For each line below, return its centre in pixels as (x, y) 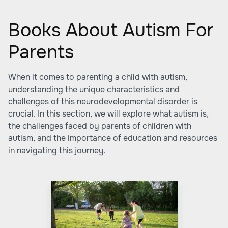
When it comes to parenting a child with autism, (98, 77)
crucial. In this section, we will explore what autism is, (108, 114)
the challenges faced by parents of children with (100, 126)
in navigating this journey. (57, 150)
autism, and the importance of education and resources (113, 138)
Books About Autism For (111, 30)
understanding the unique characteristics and (94, 89)
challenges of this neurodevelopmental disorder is (103, 102)
